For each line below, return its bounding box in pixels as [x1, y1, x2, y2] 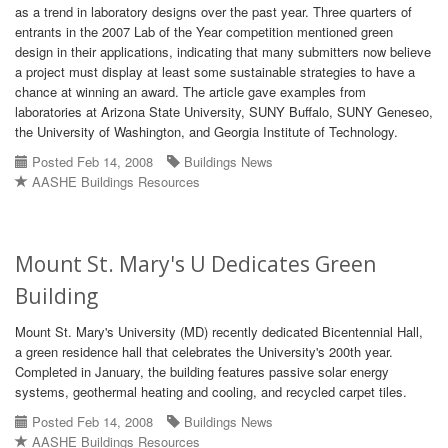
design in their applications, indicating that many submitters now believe [15, 42, 431, 61]
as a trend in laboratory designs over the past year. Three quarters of [15, 2, 412, 21]
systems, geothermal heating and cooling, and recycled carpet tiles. [15, 382, 407, 401]
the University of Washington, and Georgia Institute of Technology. [15, 122, 398, 141]
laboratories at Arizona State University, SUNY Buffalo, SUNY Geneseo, [15, 102, 433, 121]
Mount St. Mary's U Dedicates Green [15, 250, 376, 278]
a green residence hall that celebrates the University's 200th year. [15, 342, 393, 361]
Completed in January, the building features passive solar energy [15, 362, 389, 381]
